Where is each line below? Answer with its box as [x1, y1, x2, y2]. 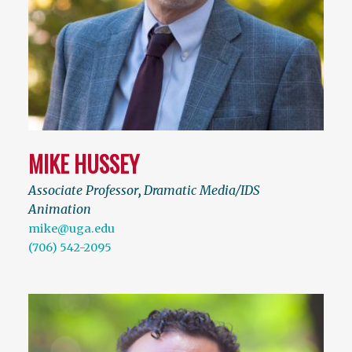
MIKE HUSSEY [28, 147, 139, 180]
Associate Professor [28, 181, 138, 198]
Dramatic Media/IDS [144, 181, 260, 198]
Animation [28, 200, 91, 217]
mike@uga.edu [28, 221, 115, 236]
